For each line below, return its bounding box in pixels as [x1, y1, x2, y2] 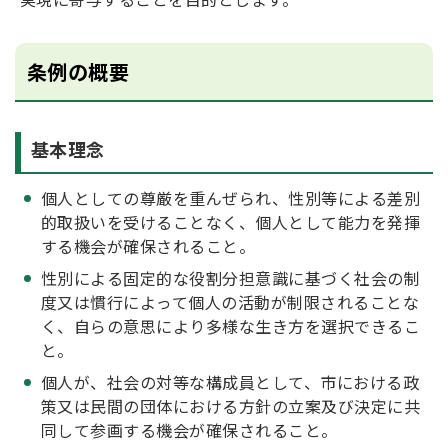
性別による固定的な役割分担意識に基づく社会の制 [41, 266, 421, 290]
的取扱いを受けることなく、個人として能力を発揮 [41, 210, 421, 234]
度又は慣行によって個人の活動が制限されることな [41, 290, 420, 314]
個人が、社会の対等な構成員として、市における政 [41, 370, 420, 394]
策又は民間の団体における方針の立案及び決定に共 [41, 394, 421, 418]
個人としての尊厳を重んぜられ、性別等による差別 [41, 186, 421, 210]
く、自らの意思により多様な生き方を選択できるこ [41, 314, 421, 338]
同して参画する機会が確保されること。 [41, 418, 338, 442]
